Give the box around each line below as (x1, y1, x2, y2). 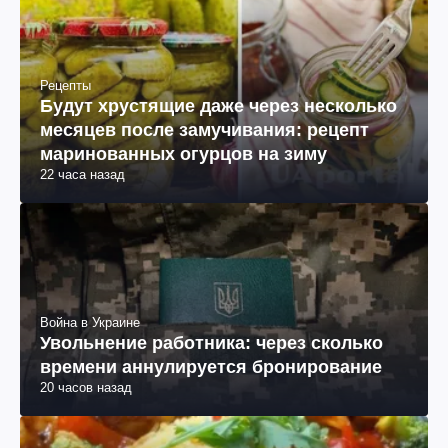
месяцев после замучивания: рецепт (40, 120, 369, 141)
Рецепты (40, 78, 91, 94)
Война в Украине (40, 315, 140, 331)
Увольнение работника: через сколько (40, 333, 383, 354)
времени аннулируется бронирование (40, 357, 382, 378)
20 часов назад (40, 380, 132, 396)
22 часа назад (40, 167, 125, 183)
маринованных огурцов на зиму (40, 144, 327, 165)
